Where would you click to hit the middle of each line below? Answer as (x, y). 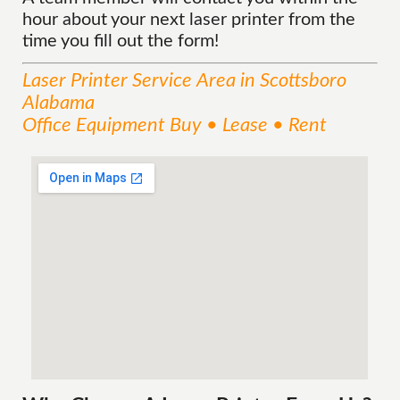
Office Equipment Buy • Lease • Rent (175, 125)
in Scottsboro (292, 80)
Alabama (59, 103)
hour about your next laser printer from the (189, 20)
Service (162, 80)
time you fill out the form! (121, 41)
